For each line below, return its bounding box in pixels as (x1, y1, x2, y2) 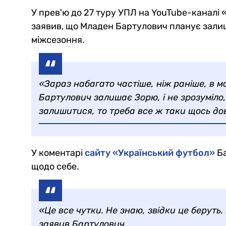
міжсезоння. (31, 34, 85, 46)
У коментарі (31, 147, 85, 159)
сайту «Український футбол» (85, 147, 215, 159)
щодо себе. (31, 161, 79, 173)
